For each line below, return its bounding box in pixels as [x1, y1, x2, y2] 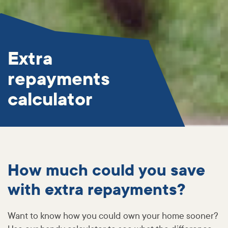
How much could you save [8, 161, 205, 180]
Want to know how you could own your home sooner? [8, 211, 218, 222]
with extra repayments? [8, 181, 185, 199]
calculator [8, 89, 93, 110]
